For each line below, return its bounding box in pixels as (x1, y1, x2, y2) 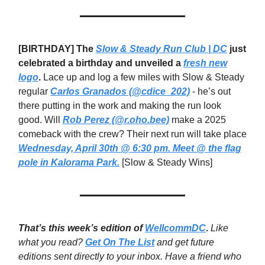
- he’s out (190, 86, 231, 97)
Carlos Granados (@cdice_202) (50, 86, 190, 97)
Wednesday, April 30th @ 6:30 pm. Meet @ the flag (18, 143, 241, 154)
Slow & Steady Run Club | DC (96, 44, 227, 54)
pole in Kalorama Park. (18, 157, 119, 168)
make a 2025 (169, 115, 226, 125)
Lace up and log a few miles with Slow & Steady (41, 72, 244, 83)
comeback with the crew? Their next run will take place (18, 129, 247, 140)
